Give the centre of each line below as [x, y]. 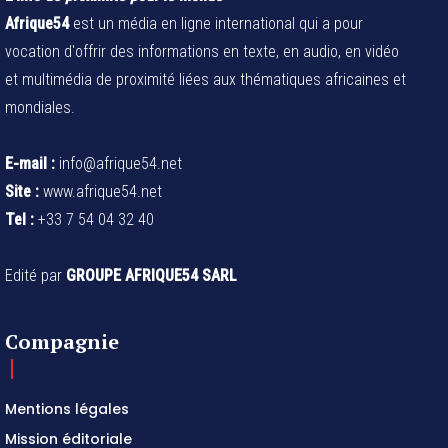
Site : [22, 191]
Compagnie [62, 341]
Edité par [35, 275]
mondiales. [40, 107]
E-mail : [30, 163]
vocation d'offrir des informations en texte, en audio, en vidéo [202, 51]
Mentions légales [67, 408]
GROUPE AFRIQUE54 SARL [151, 275]
